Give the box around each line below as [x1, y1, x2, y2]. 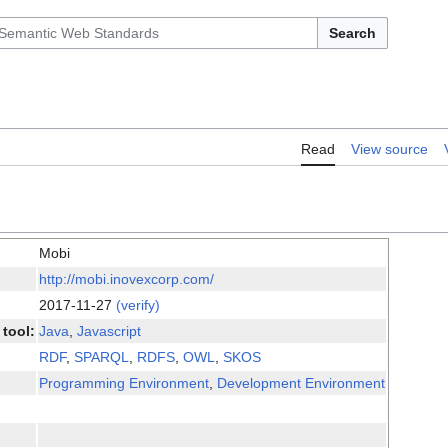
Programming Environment [39, 375, 209, 392]
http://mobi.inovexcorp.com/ [39, 271, 214, 288]
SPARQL [74, 349, 129, 366]
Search [329, 25, 376, 41]
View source [351, 141, 428, 158]
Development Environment [217, 375, 385, 392]
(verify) [116, 297, 160, 314]
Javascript [77, 323, 141, 340]
